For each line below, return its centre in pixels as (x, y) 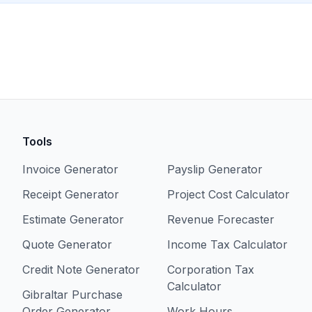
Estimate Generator (73, 219)
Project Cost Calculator (228, 194)
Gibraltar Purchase (72, 295)
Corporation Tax (211, 270)
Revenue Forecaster (221, 219)
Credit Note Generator (81, 270)
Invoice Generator (70, 169)
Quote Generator (67, 244)
